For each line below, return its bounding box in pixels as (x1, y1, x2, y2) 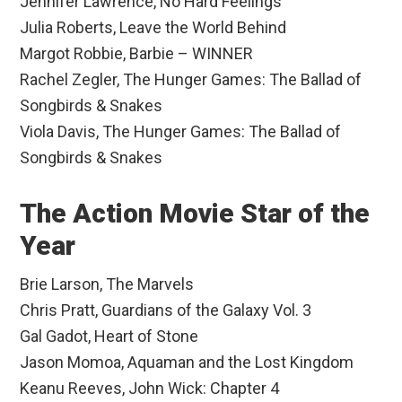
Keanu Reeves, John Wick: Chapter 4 (20, 379, 280, 398)
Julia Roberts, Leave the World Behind (20, 18, 287, 38)
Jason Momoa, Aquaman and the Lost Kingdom (20, 353, 354, 372)
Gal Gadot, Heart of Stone (20, 327, 199, 346)
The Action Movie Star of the (20, 197, 371, 230)
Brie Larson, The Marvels (20, 275, 195, 294)
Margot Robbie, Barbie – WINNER (20, 44, 254, 64)
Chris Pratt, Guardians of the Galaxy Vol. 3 (20, 301, 312, 320)
